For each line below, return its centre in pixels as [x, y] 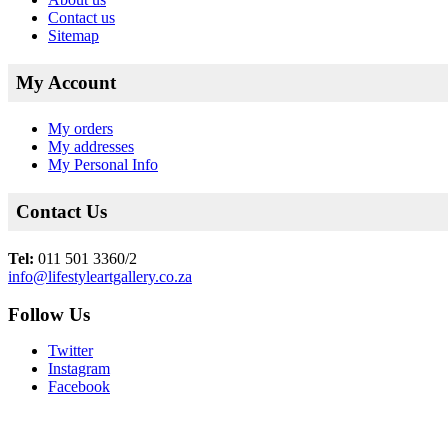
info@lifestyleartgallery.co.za [100, 276]
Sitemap [73, 35]
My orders [80, 129]
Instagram [79, 369]
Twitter [70, 351]
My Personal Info [103, 165]
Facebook [79, 387]
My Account [66, 82]
